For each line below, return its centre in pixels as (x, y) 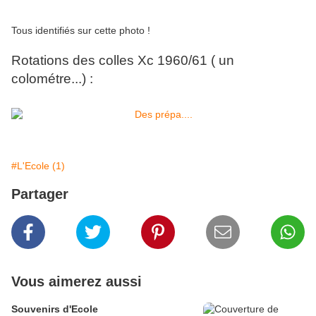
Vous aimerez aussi (77, 282)
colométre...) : (52, 79)
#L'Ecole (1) (38, 166)
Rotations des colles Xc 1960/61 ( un (123, 61)
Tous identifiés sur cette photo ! (81, 31)
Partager (40, 194)
